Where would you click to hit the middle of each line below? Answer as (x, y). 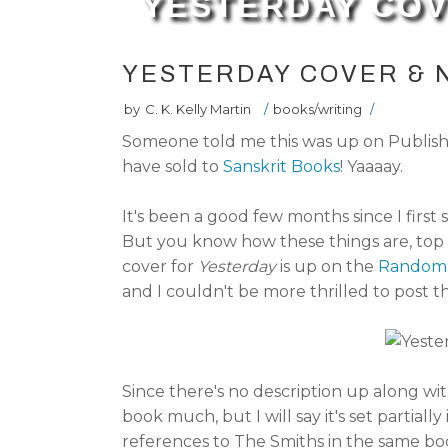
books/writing (317, 109)
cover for (160, 266)
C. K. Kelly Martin (198, 109)
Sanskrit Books (281, 166)
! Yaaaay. (371, 166)
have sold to (172, 166)
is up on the (327, 266)
